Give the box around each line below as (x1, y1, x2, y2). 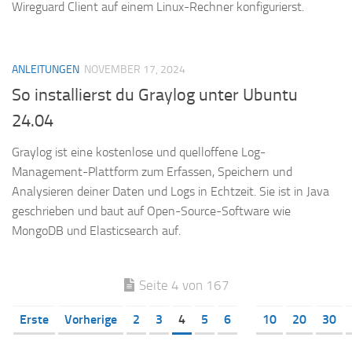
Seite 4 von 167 (139, 277, 229, 293)
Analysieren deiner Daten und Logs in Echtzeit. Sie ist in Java (12, 183, 329, 199)
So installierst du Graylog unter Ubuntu (12, 84, 298, 105)
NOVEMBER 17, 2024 (84, 62, 185, 76)
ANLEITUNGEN (12, 62, 79, 76)
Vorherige (64, 311, 117, 327)
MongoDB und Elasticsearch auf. (12, 222, 181, 238)
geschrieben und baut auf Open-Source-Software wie (12, 203, 291, 218)
